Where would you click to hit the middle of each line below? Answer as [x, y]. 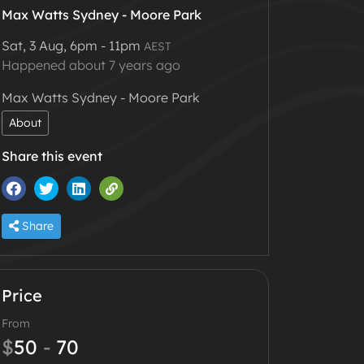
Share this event [52, 156]
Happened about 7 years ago [91, 65]
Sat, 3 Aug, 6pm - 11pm [73, 46]
